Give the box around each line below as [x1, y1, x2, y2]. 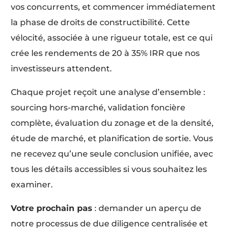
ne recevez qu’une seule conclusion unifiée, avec [11, 148, 214, 159]
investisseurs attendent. [11, 63, 112, 73]
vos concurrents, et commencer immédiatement [11, 2, 216, 12]
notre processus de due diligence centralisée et [11, 218, 208, 228]
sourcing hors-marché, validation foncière [11, 102, 186, 112]
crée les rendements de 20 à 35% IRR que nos [11, 48, 200, 58]
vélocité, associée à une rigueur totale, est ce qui [11, 32, 213, 43]
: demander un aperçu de [92, 203, 202, 213]
